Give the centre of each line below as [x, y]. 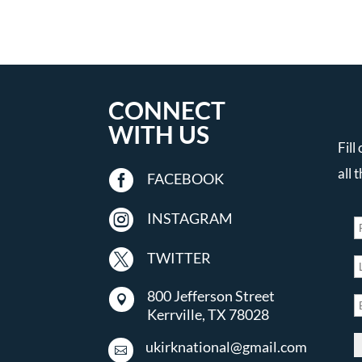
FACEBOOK [185, 178]
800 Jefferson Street [210, 295]
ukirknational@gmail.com [227, 346]
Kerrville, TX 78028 [208, 314]
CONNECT [167, 110]
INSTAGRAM [189, 218]
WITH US [159, 135]
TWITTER [179, 257]
